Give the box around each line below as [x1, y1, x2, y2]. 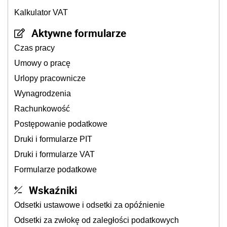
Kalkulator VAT [14, 8, 68, 17]
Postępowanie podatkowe [14, 120, 107, 128]
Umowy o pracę [14, 59, 70, 67]
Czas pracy [14, 44, 55, 52]
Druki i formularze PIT [14, 135, 92, 143]
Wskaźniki [29, 183, 77, 197]
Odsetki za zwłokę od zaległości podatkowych [14, 216, 179, 224]
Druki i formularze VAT [14, 150, 95, 159]
